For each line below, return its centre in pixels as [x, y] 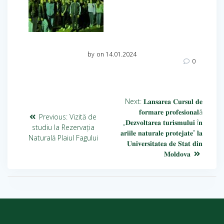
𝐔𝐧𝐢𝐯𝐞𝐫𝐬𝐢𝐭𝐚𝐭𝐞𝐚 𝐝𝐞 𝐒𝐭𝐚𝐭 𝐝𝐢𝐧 [165, 143]
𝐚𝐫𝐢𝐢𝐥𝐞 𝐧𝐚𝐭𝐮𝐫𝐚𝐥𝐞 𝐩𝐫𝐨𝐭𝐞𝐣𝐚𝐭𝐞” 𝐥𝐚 [161, 132]
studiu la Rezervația [63, 127]
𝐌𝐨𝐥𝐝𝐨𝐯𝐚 [177, 153]
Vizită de [83, 117]
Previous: [53, 117]
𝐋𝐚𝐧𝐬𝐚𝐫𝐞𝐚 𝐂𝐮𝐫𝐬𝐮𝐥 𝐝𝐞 [173, 101]
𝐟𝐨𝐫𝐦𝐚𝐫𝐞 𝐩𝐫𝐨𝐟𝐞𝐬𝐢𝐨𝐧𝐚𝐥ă [171, 111]
